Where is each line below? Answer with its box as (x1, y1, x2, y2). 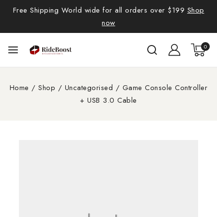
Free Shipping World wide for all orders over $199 (13, 5, 187, 15)
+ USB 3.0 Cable (80, 95, 137, 106)
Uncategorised (64, 82, 113, 93)
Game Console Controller (122, 82, 208, 93)
